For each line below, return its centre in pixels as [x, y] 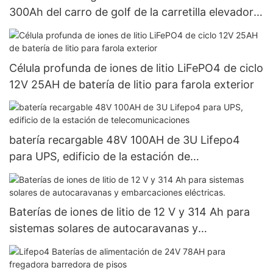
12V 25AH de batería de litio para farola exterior [132, 84]
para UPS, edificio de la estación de [100, 157]
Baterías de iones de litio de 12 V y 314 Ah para [129, 212]
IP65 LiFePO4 [44, 29]
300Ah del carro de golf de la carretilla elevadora [134, 12]
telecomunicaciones [60, 173]
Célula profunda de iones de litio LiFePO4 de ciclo [136, 68]
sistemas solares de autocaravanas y [104, 229]
